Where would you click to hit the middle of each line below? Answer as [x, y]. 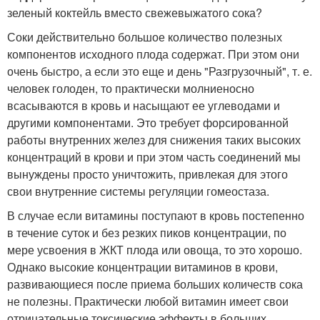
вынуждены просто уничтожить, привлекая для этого [147, 174]
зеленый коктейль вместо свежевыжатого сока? [135, 13]
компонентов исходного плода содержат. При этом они [153, 54]
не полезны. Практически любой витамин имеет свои [148, 301]
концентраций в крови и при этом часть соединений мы [154, 157]
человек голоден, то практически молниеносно [131, 89]
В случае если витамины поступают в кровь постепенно [156, 216]
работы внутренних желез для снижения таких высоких [154, 140]
